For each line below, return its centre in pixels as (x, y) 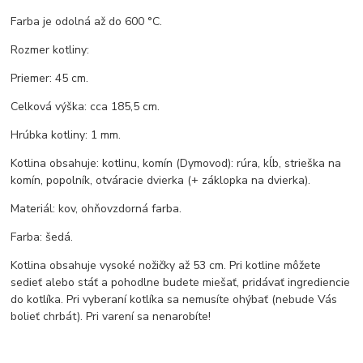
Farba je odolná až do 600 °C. (87, 21)
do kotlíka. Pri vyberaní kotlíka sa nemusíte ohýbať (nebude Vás (174, 299)
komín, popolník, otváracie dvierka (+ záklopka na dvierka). (161, 180)
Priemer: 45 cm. (50, 78)
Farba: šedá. (42, 237)
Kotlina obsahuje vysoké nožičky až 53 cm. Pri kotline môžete (166, 265)
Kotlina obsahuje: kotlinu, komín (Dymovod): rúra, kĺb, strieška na (176, 163)
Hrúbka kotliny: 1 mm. (66, 135)
